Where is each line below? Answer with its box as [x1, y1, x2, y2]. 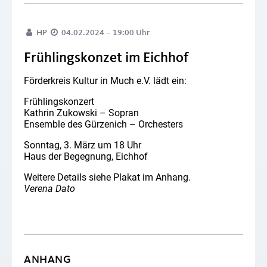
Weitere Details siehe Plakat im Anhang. [24, 171, 191, 183]
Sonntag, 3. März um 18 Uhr [24, 139, 141, 151]
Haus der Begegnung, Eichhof [24, 150, 148, 162]
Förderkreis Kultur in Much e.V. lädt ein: [24, 74, 187, 86]
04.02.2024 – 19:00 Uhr [60, 28, 150, 37]
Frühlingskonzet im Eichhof [24, 51, 188, 66]
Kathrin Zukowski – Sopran [24, 107, 139, 119]
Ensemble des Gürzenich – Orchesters [24, 118, 183, 130]
